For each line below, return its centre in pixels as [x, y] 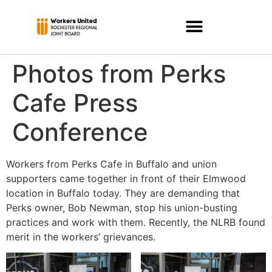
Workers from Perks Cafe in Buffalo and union [111, 164]
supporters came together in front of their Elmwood [126, 178]
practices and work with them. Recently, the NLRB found [136, 222]
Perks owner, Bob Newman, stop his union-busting [122, 208]
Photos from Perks [119, 74]
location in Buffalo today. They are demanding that [123, 193]
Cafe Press [75, 103]
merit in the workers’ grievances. [81, 237]
